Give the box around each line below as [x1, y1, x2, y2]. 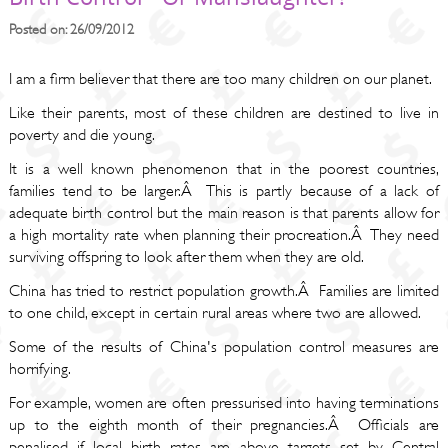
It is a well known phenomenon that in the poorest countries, [8, 160, 440, 178]
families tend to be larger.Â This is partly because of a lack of [8, 182, 440, 200]
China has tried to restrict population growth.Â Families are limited [8, 282, 440, 300]
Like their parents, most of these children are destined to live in [8, 104, 440, 122]
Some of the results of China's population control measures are [8, 338, 440, 356]
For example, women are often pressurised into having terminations [8, 394, 440, 412]
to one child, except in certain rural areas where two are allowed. [8, 304, 421, 322]
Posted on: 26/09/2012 [8, 21, 134, 37]
